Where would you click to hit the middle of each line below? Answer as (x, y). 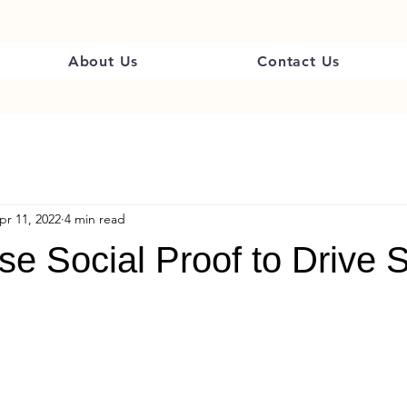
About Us (103, 61)
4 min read (95, 219)
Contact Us (299, 61)
